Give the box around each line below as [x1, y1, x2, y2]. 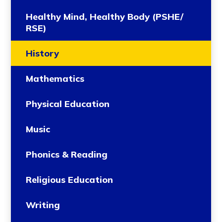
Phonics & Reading [26, 149, 108, 161]
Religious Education [26, 174, 113, 186]
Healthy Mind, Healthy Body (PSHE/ [26, 11, 184, 23]
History [26, 48, 59, 59]
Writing [26, 199, 60, 211]
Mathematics [26, 73, 85, 85]
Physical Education [26, 98, 110, 110]
